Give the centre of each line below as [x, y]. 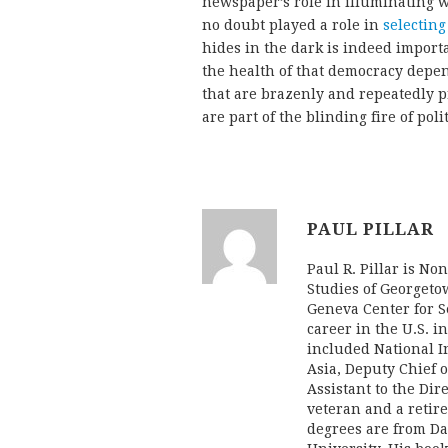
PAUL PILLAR [370, 229]
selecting [414, 25]
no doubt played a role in [292, 25]
